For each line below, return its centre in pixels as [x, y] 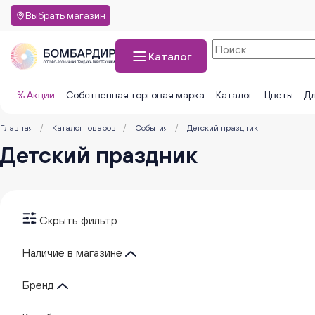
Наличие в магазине [74, 252]
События [152, 128]
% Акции [36, 95]
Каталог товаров [84, 128]
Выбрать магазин [65, 15]
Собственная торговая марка [135, 95]
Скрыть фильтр [78, 220]
